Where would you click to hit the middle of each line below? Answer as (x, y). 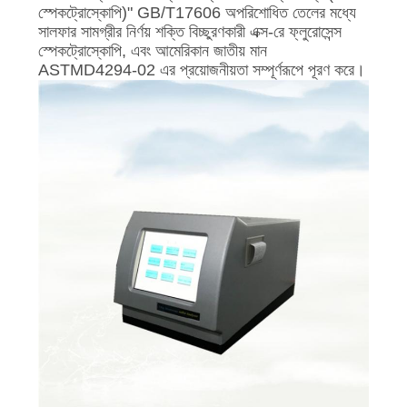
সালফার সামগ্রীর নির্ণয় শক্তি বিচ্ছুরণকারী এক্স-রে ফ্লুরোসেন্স (189, 31)
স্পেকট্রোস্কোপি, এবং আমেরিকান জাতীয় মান (152, 50)
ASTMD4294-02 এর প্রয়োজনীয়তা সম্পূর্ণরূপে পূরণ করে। (201, 69)
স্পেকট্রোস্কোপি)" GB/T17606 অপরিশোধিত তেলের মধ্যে (197, 12)
